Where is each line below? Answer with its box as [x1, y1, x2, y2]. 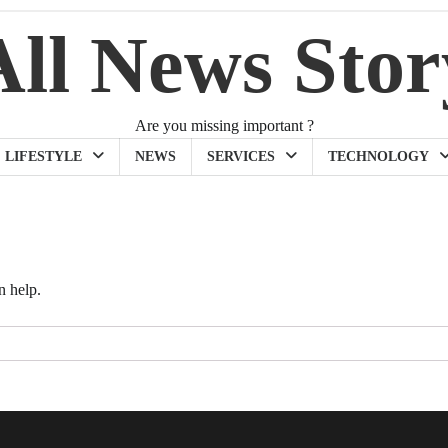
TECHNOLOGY [328, 148, 429, 164]
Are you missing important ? [134, 117, 314, 134]
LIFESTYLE [5, 148, 82, 164]
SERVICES [207, 148, 275, 164]
